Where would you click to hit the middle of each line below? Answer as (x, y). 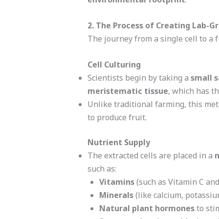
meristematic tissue (128, 91)
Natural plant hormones (147, 208)
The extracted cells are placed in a (151, 155)
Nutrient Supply (119, 142)
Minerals (116, 195)
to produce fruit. (117, 117)
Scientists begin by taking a (139, 77)
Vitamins (117, 182)
